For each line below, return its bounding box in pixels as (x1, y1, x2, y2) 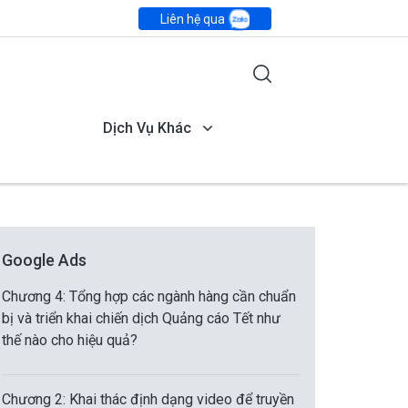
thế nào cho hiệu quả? (2, 331, 138, 349)
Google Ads (2, 250, 87, 270)
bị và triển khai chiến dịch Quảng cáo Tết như (2, 310, 280, 327)
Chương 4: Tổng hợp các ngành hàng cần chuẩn (2, 288, 296, 305)
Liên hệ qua (160, 11, 228, 26)
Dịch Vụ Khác (103, 119, 192, 137)
